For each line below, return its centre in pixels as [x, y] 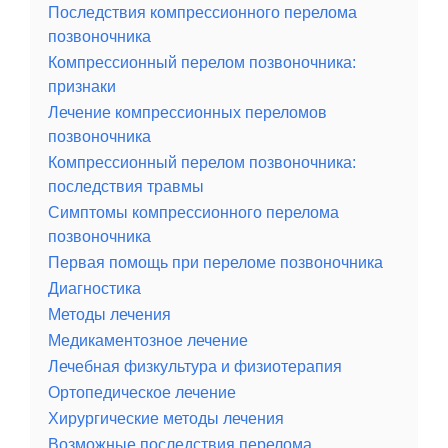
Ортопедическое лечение [142, 392]
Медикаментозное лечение [148, 340]
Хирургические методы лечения [166, 418]
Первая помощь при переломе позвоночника [215, 262]
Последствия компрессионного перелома [202, 12]
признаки [82, 86]
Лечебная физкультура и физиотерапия [195, 366]
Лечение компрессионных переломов [187, 112]
